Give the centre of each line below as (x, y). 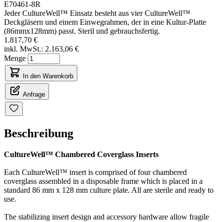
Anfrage (34, 94)
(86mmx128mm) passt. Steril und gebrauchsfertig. (82, 31)
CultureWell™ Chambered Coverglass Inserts (81, 154)
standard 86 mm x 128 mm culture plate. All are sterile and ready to (109, 190)
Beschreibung (39, 133)
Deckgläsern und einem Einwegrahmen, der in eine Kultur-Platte (105, 22)
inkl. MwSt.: (24, 49)
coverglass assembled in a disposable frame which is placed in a (103, 181)
